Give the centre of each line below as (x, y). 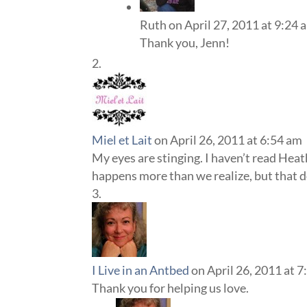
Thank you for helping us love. (171, 287)
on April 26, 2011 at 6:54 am (229, 139)
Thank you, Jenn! (185, 42)
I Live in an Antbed (141, 270)
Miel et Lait (122, 139)
